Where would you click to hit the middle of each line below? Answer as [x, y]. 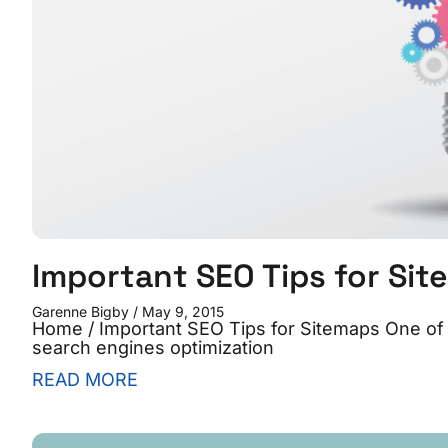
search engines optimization [153, 348]
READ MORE [85, 380]
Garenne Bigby [82, 312]
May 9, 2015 [181, 312]
